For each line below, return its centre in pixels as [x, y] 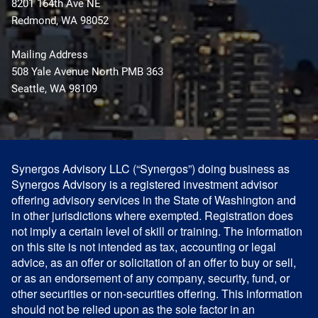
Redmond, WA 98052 [60, 20]
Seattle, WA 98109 [55, 88]
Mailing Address [50, 54]
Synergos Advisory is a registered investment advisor [145, 184]
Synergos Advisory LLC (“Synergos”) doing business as [151, 168]
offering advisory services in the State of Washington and [154, 199]
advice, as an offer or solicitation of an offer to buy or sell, [154, 262]
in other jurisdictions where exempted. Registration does [153, 215]
